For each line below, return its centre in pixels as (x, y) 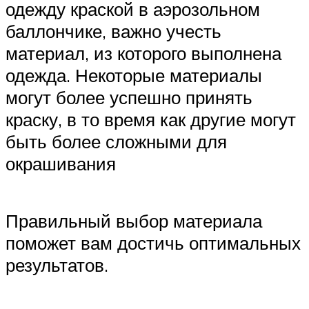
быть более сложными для (116, 141)
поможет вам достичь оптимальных (153, 242)
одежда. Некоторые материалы (134, 75)
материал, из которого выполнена (143, 53)
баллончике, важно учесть (113, 31)
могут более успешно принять (129, 97)
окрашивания (61, 163)
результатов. (57, 265)
